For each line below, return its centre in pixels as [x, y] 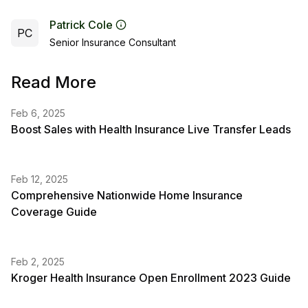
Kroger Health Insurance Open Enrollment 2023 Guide [151, 278]
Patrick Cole [81, 25]
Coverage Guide [54, 212]
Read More [54, 82]
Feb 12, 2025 [40, 179]
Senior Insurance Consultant [113, 42]
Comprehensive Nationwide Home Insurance [127, 195]
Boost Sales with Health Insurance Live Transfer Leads [151, 129]
